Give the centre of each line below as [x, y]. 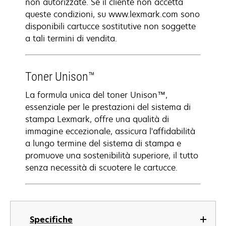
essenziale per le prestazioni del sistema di [108, 107]
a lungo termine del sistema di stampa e [103, 143]
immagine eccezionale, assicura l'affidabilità [110, 131]
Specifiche [51, 219]
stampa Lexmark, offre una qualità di [97, 119]
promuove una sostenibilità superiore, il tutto [112, 155]
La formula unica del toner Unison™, [96, 95]
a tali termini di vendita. [71, 38]
